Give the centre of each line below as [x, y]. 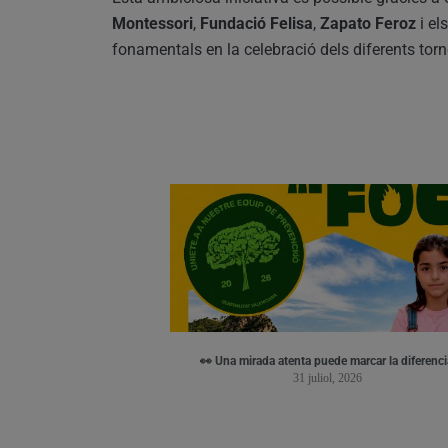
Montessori [152, 23]
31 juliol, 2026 [328, 377]
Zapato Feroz [368, 23]
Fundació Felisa [256, 23]
